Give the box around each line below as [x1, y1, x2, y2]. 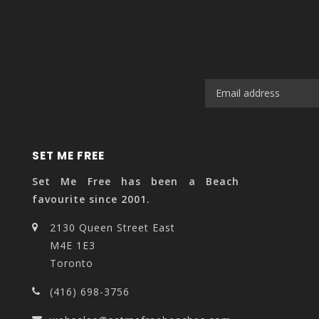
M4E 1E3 [50, 238, 95, 252]
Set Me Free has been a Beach [32, 174, 239, 188]
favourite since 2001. [32, 192, 150, 206]
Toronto [50, 256, 93, 270]
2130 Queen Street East [50, 220, 175, 234]
